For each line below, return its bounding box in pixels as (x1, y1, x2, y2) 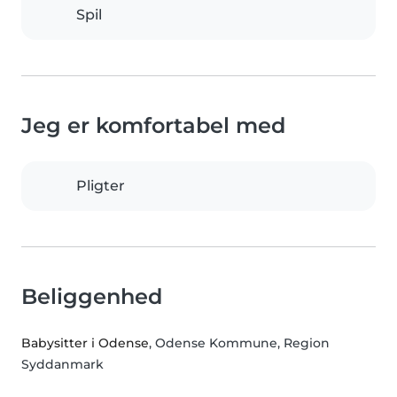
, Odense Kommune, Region (149, 335, 330, 352)
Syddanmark (21, 356, 104, 373)
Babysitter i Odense (21, 335, 149, 352)
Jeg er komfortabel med (21, 113, 285, 139)
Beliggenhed (21, 284, 162, 310)
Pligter (76, 177, 125, 195)
